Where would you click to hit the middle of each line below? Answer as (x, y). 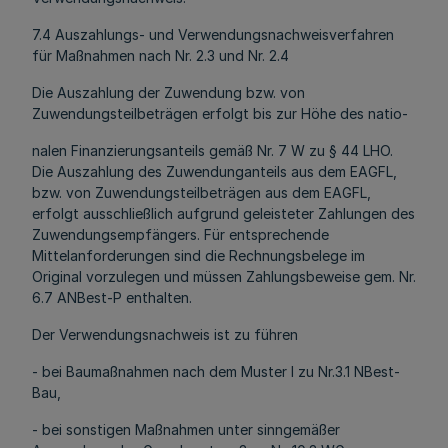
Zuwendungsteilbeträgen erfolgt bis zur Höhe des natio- (220, 113)
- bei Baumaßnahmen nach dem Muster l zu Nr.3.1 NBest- (216, 371)
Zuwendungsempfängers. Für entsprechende (180, 234)
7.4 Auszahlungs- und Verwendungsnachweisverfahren (213, 34)
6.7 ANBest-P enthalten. (112, 297)
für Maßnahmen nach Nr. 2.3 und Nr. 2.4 (160, 55)
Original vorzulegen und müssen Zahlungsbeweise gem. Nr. (224, 276)
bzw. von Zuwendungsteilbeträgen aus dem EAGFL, (201, 192)
